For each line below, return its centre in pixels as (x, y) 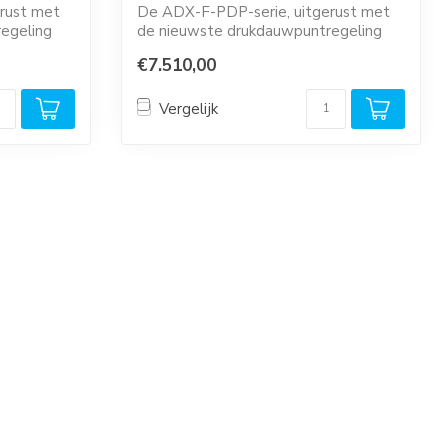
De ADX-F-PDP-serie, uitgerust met (263, 12)
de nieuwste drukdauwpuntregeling (259, 31)
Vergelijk (188, 108)
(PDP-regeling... (191, 50)
